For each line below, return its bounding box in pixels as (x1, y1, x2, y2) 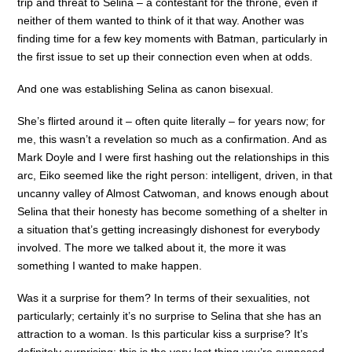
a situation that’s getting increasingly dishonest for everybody (17, 223, 321, 236)
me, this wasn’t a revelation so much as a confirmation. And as (17, 133, 328, 146)
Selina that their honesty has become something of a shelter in (17, 205, 328, 218)
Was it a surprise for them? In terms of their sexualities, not (17, 291, 310, 305)
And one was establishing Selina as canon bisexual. (17, 82, 274, 96)
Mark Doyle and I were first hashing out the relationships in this (17, 151, 330, 164)
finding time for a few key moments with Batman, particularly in (17, 31, 328, 45)
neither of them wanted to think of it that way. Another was (17, 13, 305, 27)
